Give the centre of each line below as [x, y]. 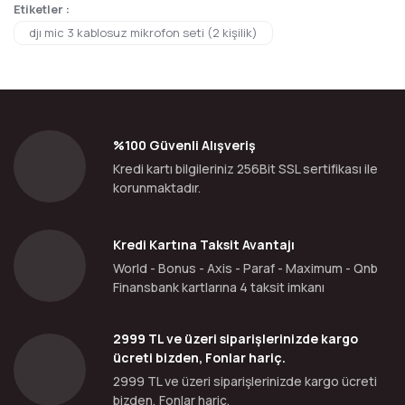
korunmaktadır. [157, 188]
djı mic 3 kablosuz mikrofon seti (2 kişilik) [143, 33]
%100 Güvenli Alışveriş [184, 145]
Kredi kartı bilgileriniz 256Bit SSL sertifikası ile [245, 169]
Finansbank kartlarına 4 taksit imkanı [219, 287]
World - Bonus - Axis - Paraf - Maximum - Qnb [245, 268]
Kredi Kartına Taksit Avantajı [204, 245]
